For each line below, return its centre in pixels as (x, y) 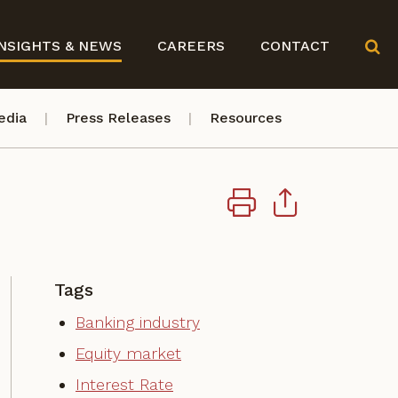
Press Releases (118, 118)
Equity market (128, 353)
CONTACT (295, 45)
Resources (246, 118)
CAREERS (191, 45)
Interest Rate (124, 384)
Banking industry (138, 322)
